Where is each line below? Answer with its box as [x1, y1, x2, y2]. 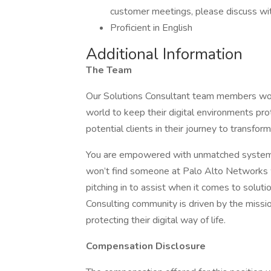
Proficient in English [110, 21, 192, 34]
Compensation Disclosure [86, 240, 206, 253]
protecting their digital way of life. [86, 214, 226, 227]
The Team [86, 64, 132, 77]
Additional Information [86, 44, 243, 65]
